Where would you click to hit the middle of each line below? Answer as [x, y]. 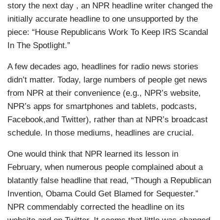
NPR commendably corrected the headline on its [96, 207]
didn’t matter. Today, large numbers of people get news [107, 80]
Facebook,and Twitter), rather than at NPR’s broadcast [108, 120]
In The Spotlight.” [39, 46]
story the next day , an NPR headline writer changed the [110, 6]
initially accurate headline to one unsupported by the [103, 19]
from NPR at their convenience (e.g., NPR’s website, [104, 93]
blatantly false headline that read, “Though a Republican [109, 181]
